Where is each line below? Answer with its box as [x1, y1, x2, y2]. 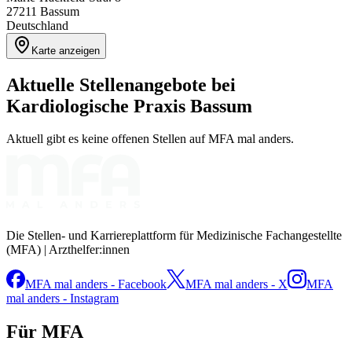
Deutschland [6, 18, 68, 32]
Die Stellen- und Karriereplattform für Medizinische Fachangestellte [6, 229, 342, 243]
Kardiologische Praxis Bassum [6, 95, 252, 116]
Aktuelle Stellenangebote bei [6, 74, 236, 95]
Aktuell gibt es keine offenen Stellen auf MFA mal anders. [6, 132, 294, 146]
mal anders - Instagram [6, 291, 119, 306]
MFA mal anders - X [185, 277, 288, 291]
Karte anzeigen [31, 44, 100, 57]
